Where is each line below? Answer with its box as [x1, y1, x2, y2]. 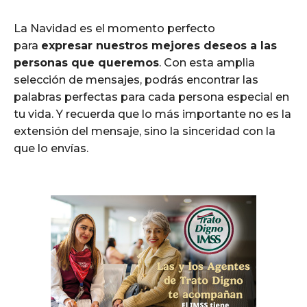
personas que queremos [14, 56, 159, 69]
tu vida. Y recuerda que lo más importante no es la [14, 107, 291, 121]
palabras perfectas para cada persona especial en [14, 90, 289, 103]
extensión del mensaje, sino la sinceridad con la [14, 124, 275, 138]
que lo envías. [14, 141, 88, 155]
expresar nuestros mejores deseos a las [41, 38, 277, 52]
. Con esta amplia [159, 56, 255, 69]
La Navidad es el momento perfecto [14, 21, 215, 35]
